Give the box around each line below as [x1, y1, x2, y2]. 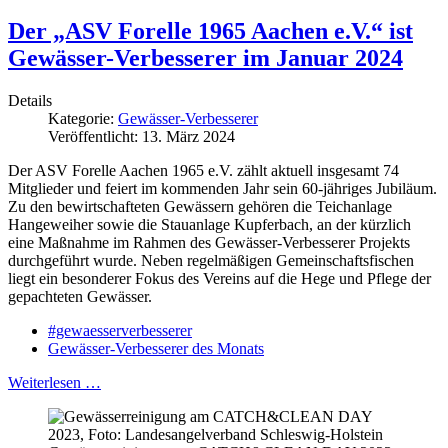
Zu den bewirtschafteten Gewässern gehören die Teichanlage [8, 197, 392, 215]
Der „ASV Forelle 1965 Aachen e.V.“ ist [8, 17, 413, 44]
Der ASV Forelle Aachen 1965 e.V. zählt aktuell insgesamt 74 [8, 161, 399, 179]
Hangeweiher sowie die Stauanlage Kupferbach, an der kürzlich [8, 215, 411, 233]
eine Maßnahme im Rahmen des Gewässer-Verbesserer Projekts [8, 233, 410, 251]
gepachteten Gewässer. [8, 287, 152, 305]
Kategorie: [48, 109, 118, 127]
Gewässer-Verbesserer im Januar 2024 [8, 44, 403, 71]
